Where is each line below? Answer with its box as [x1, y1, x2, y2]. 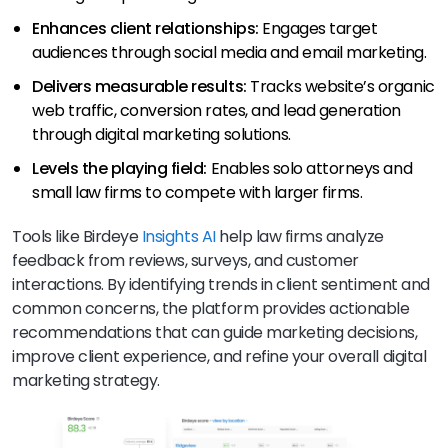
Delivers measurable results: [32, 74, 247, 98]
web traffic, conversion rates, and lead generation [32, 98, 401, 122]
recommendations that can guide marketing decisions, [12, 320, 418, 344]
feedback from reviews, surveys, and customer [12, 248, 359, 272]
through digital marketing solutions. [32, 122, 291, 146]
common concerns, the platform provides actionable [12, 296, 410, 320]
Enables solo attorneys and [207, 156, 413, 180]
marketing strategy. [12, 368, 160, 392]
